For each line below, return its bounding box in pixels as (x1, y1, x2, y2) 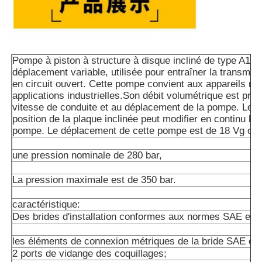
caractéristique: (12, 199, 81, 211)
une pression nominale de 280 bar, (12, 150, 163, 161)
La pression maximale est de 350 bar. (12, 174, 177, 186)
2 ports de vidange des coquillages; (12, 248, 167, 260)
